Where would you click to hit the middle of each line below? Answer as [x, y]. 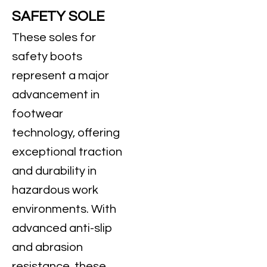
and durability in [54, 171]
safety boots [47, 57]
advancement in [56, 95]
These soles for [54, 38]
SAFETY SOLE [58, 16]
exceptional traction [67, 152]
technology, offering [66, 133]
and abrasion [47, 247]
